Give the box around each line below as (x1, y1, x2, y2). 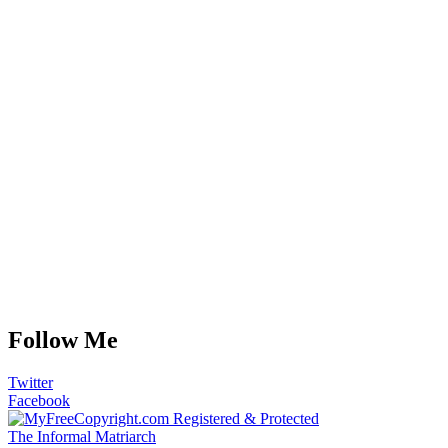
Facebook (8, 392, 70, 410)
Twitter (8, 374, 53, 392)
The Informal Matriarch (8, 428, 156, 446)
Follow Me (8, 327, 118, 354)
